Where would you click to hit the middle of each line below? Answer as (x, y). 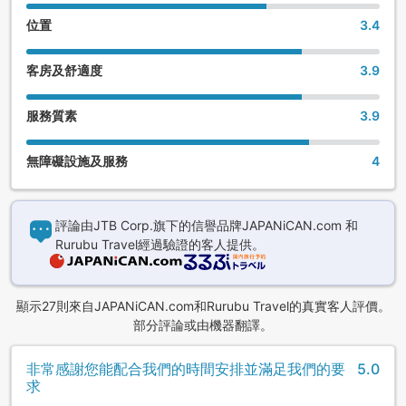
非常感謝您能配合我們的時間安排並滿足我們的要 (186, 369)
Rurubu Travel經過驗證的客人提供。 (160, 245)
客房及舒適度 (64, 71)
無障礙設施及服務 (77, 161)
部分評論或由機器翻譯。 (203, 325)
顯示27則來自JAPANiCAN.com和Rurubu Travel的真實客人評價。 (203, 306)
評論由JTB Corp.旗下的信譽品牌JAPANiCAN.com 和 (207, 226)
